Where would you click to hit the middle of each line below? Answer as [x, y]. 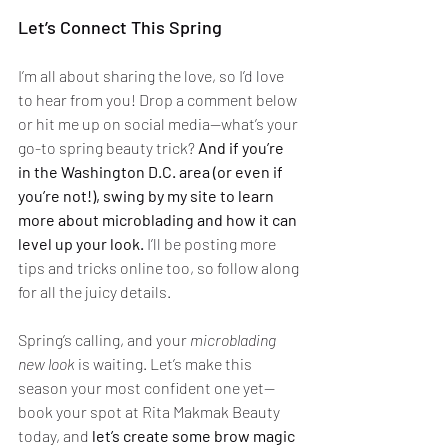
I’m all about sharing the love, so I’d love [152, 76]
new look [46, 364]
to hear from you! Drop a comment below [159, 100]
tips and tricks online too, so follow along [160, 268]
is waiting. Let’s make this [165, 364]
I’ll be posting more [211, 244]
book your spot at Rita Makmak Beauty [150, 412]
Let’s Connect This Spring [120, 27]
